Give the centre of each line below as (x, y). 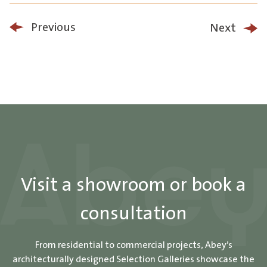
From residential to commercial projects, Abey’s (133, 245)
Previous (53, 27)
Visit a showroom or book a (133, 185)
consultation (133, 214)
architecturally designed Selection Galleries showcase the (133, 260)
